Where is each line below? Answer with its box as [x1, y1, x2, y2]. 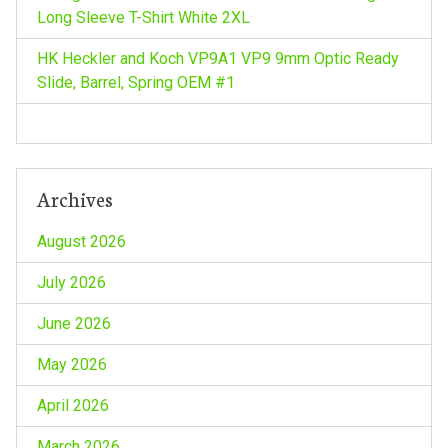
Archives [36, 183, 113, 212]
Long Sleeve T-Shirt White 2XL [36, 7, 250, 27]
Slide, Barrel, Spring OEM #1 [36, 72, 235, 92]
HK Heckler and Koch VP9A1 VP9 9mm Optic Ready [36, 48, 399, 68]
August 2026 [36, 231, 126, 251]
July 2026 [36, 272, 106, 292]
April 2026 [36, 395, 109, 415]
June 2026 [36, 313, 111, 333]
